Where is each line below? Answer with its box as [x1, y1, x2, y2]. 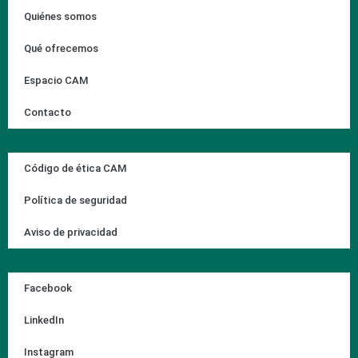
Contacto [24, 106, 71, 119]
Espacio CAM [24, 74, 88, 87]
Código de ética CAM [24, 162, 126, 175]
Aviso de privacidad [24, 226, 117, 239]
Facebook [24, 282, 72, 295]
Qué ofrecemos [24, 42, 98, 55]
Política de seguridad [24, 194, 127, 207]
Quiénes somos [24, 10, 97, 23]
